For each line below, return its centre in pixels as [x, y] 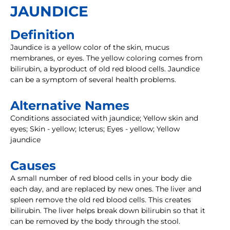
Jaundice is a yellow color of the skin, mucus [90, 47]
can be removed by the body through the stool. [95, 222]
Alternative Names [70, 106]
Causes [33, 166]
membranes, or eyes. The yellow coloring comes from [107, 58]
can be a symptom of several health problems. [93, 80]
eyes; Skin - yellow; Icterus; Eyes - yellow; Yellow [95, 129]
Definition [43, 35]
